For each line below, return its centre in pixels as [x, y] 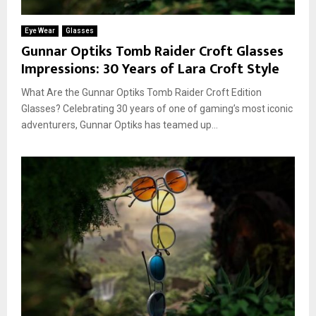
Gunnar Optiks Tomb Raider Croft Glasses [152, 51]
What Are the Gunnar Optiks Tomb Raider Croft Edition [141, 92]
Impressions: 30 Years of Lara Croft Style [150, 69]
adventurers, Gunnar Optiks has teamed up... [120, 124]
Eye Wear [40, 30]
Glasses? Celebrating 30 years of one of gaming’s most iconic [157, 108]
